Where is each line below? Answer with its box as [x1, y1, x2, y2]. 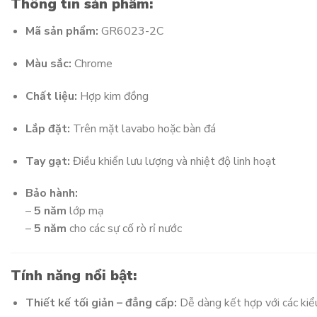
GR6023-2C [98, 23, 163, 40]
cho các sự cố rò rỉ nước [66, 221, 182, 237]
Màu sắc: [25, 56, 71, 72]
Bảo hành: [25, 185, 78, 202]
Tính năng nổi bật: [11, 266, 137, 286]
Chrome [71, 56, 113, 72]
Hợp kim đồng [76, 88, 149, 105]
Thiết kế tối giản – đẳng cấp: [25, 295, 177, 311]
